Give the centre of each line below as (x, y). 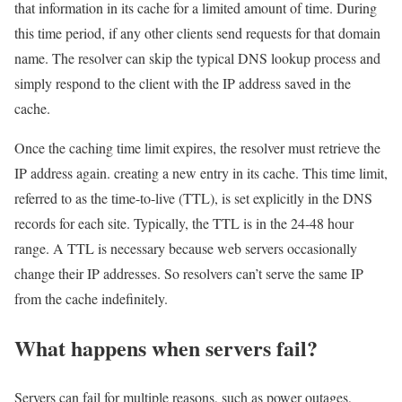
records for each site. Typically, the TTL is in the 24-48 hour (184, 223)
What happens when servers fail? (166, 347)
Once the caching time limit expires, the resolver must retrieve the (197, 148)
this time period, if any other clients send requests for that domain (197, 33)
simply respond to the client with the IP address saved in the (183, 83)
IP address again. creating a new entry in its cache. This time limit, (201, 173)
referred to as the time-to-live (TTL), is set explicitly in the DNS (193, 198)
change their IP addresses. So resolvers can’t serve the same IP (189, 274)
